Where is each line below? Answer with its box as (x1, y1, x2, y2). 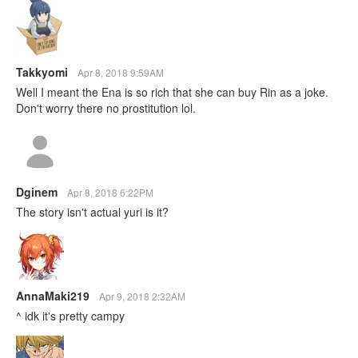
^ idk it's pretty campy (16, 307, 125, 324)
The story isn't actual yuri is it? (16, 203, 169, 220)
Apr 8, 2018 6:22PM (67, 185, 153, 199)
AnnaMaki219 (16, 287, 93, 304)
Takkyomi (16, 63, 71, 80)
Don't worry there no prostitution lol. (16, 99, 196, 116)
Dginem (16, 183, 61, 200)
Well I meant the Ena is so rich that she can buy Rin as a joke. (16, 83, 328, 100)
